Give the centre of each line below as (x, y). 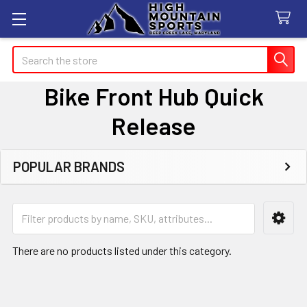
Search (28, 54)
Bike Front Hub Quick (153, 96)
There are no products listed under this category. (122, 250)
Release (153, 125)
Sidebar (47, 186)
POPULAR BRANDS (69, 167)
